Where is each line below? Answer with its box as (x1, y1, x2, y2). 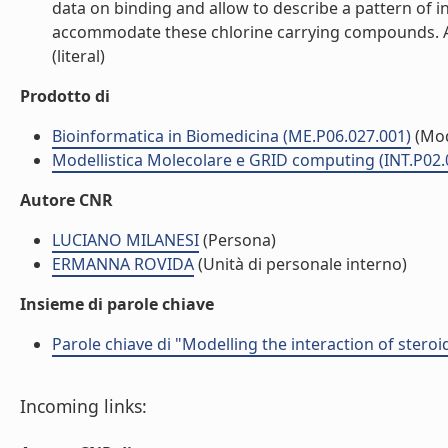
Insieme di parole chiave (20, 293, 214, 315)
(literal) (52, 45, 105, 67)
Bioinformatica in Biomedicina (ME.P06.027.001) (52, 125, 411, 147)
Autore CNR (20, 189, 113, 211)
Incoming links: (20, 394, 147, 418)
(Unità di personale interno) (194, 253, 407, 275)
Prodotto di (20, 85, 110, 107)
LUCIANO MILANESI (52, 229, 199, 251)
